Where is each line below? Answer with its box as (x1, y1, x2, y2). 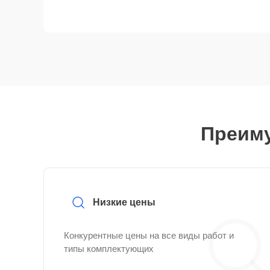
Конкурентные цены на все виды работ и (64, 230, 234, 240)
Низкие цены (93, 197, 155, 207)
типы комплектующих (64, 243, 154, 254)
